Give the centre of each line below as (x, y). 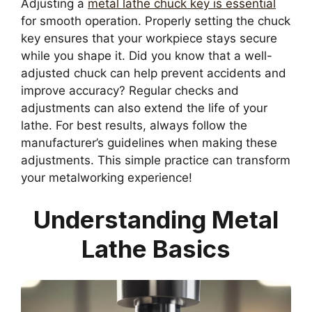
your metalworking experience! (107, 178)
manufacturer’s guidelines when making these (149, 143)
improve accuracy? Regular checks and (130, 91)
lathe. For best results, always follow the (134, 126)
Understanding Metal (156, 219)
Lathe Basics (156, 248)
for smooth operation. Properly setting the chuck (156, 21)
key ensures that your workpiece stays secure (149, 39)
